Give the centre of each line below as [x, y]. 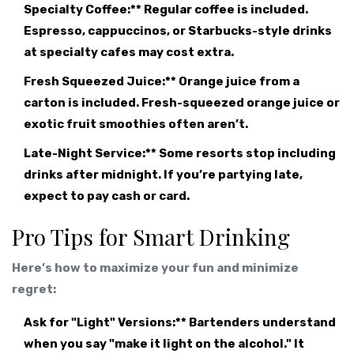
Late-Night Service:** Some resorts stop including [180, 154]
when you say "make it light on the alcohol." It [164, 344]
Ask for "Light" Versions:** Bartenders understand [180, 323]
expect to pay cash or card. [107, 196]
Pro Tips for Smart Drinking [151, 237]
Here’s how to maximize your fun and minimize [155, 268]
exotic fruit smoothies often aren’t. [136, 124]
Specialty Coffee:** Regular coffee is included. [166, 10]
